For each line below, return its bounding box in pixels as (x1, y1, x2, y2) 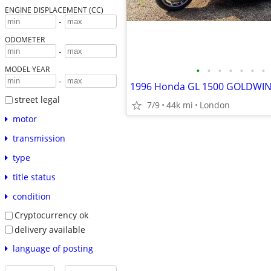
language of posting (12, 243, 93, 255)
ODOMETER (4, 34, 45, 45)
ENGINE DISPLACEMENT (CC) (4, 5, 103, 15)
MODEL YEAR (4, 64, 50, 74)
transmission (12, 132, 65, 144)
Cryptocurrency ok (14, 209, 88, 221)
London (200, 99, 230, 111)
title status (12, 171, 56, 183)
